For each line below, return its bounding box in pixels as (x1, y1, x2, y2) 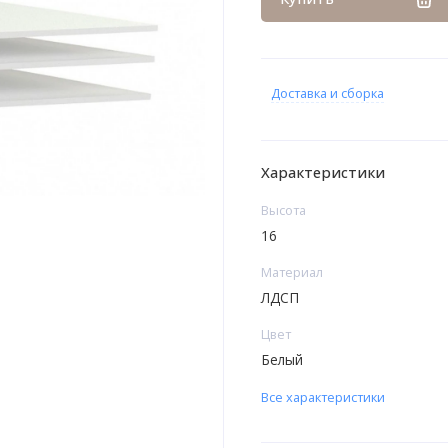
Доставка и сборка (270, 84, 384, 103)
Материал (260, 263, 323, 282)
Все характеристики (260, 388, 385, 407)
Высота (260, 201, 306, 220)
